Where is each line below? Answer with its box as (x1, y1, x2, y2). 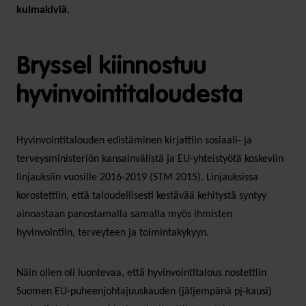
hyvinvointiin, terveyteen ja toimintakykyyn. (16, 227, 209, 238)
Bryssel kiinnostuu (16, 54, 206, 79)
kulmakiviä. (16, 4, 70, 16)
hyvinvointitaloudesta (16, 83, 243, 108)
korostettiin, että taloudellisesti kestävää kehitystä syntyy (16, 190, 266, 201)
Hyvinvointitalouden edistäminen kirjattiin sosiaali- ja (16, 135, 252, 146)
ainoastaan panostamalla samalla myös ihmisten (16, 208, 232, 220)
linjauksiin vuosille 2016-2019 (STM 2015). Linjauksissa (16, 171, 258, 183)
